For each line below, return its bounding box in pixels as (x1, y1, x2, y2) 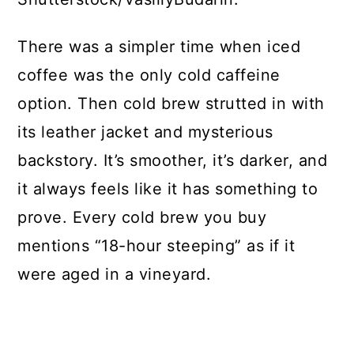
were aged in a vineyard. (17, 265, 217, 284)
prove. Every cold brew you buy (17, 208, 267, 228)
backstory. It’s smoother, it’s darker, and (17, 151, 328, 171)
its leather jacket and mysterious (17, 122, 273, 142)
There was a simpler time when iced (17, 37, 301, 57)
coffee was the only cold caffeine (17, 66, 281, 85)
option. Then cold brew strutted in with (17, 94, 325, 114)
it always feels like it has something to (17, 179, 318, 199)
